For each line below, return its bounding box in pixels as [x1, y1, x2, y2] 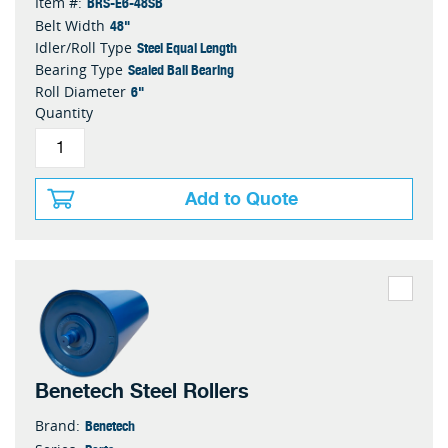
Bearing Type [35, 60, 123, 80]
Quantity [35, 103, 93, 123]
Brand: [35, 415, 80, 435]
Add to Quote [185, 184, 298, 215]
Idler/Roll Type [35, 38, 132, 58]
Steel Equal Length [137, 36, 237, 59]
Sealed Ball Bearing [128, 58, 234, 81]
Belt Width [35, 16, 105, 36]
